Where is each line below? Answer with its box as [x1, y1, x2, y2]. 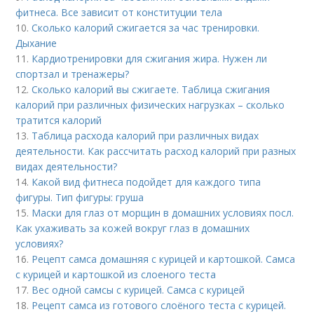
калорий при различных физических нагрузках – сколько [15, 98, 285, 112]
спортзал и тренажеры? [15, 67, 130, 81]
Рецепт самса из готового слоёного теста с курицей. [32, 299, 287, 313]
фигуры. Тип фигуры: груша [15, 191, 144, 205]
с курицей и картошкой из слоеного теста [15, 268, 217, 282]
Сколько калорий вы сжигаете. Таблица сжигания [32, 83, 271, 97]
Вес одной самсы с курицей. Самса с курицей [32, 283, 245, 297]
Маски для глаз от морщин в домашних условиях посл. [32, 206, 294, 220]
